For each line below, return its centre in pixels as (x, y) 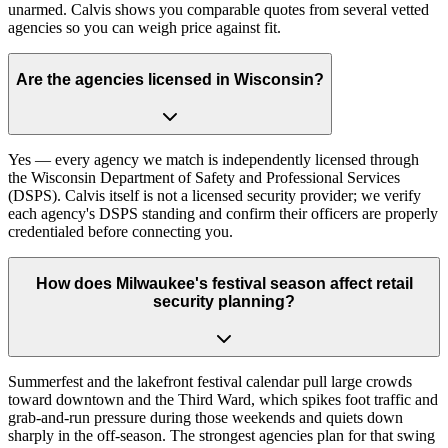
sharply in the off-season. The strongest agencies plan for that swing (221, 435)
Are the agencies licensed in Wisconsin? (170, 80)
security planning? (224, 302)
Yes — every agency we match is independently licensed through (213, 159)
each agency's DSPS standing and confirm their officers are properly (223, 213)
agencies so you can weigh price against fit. (144, 27)
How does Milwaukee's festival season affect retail (224, 284)
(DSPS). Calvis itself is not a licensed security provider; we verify (214, 195)
